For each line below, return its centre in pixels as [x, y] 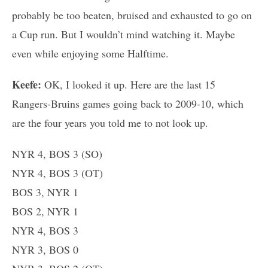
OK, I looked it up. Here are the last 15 [130, 85]
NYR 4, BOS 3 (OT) [57, 173]
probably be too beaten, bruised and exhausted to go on [132, 15]
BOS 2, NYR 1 [45, 211]
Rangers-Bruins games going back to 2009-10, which [128, 104]
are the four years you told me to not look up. [110, 123]
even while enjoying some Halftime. [90, 54]
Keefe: [28, 85]
